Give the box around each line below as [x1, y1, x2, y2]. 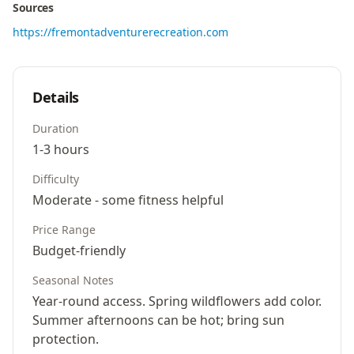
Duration [32, 121, 79, 136]
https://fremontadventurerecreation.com [13, 24, 228, 40]
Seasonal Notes [32, 273, 114, 288]
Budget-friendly [32, 242, 126, 259]
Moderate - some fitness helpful [32, 191, 224, 209]
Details [32, 88, 79, 107]
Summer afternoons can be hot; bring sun [32, 311, 284, 329]
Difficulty [32, 171, 79, 186]
